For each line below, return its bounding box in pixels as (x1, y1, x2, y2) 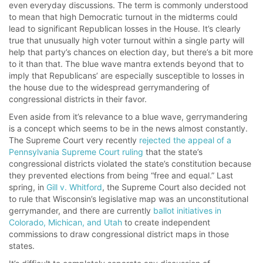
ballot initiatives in (153, 205, 221, 215)
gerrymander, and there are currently (9, 205, 153, 215)
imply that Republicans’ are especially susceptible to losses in (9, 70, 244, 80)
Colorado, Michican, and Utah (9, 217, 122, 227)
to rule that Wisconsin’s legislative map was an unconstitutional (9, 194, 248, 204)
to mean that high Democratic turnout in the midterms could (9, 12, 238, 22)
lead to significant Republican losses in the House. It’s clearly (9, 23, 241, 33)
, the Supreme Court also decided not (102, 182, 246, 192)
